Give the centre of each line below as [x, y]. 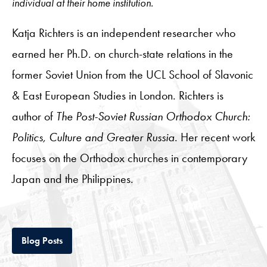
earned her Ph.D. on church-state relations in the [122, 53]
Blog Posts [42, 240]
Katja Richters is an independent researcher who [124, 32]
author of [34, 116]
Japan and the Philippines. [73, 178]
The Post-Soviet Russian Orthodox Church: [153, 116]
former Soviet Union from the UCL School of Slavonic [133, 74]
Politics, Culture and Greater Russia [93, 137]
